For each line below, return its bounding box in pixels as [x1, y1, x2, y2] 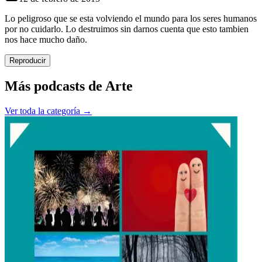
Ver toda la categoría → [5, 105, 92, 116]
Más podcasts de [5, 78, 105, 94]
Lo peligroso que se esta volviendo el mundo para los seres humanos [5, 13, 257, 23]
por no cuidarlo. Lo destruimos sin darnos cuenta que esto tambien [5, 24, 249, 34]
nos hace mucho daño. [5, 35, 87, 44]
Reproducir [9, 56, 46, 65]
